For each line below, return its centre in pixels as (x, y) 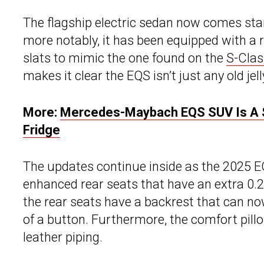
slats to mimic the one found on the (125, 58)
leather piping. (63, 237)
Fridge (42, 130)
